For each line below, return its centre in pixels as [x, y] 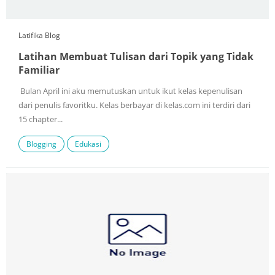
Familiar [39, 70]
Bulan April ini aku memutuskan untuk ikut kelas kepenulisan [130, 91]
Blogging [41, 144]
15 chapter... [41, 120]
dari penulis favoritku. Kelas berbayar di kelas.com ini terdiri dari [134, 106]
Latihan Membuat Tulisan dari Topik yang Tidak [136, 57]
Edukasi [88, 144]
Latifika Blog [39, 36]
